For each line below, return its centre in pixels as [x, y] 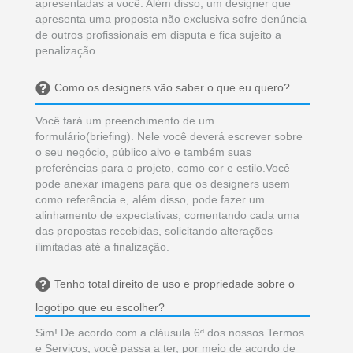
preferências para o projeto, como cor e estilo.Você [163, 167]
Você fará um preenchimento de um [125, 120]
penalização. [67, 50]
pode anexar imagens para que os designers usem [163, 183]
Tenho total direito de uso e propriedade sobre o [175, 284]
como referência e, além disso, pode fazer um [150, 199]
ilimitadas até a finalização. [102, 246]
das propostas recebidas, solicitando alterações [154, 230]
